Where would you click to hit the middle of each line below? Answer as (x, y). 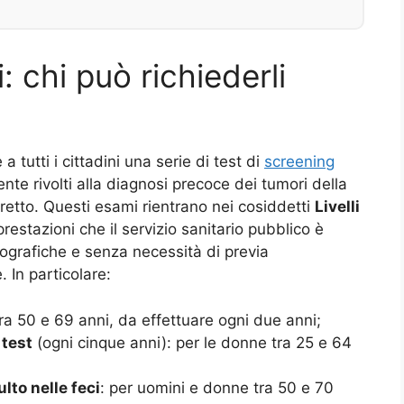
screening (299, 162)
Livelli (337, 207)
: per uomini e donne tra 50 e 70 (217, 387)
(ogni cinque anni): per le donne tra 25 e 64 (192, 342)
